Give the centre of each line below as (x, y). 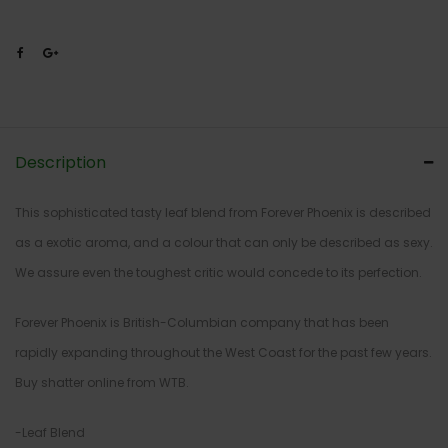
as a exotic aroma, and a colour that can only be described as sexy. (224, 242)
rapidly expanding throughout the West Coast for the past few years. (223, 352)
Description (60, 162)
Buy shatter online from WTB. (102, 382)
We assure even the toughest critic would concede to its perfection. (218, 272)
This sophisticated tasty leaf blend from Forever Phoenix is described (223, 212)
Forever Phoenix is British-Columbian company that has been (202, 322)
